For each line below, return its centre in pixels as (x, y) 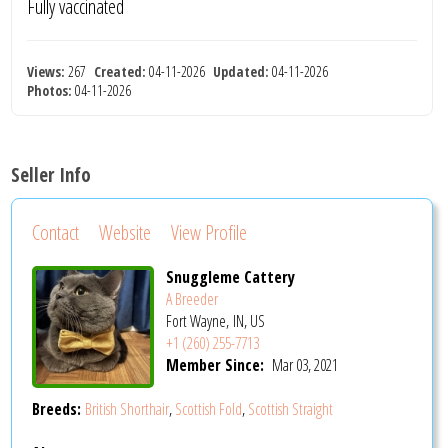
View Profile (209, 233)
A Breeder (191, 299)
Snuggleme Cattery (230, 277)
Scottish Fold (209, 408)
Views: (46, 71)
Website (125, 233)
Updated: (241, 71)
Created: (120, 71)
